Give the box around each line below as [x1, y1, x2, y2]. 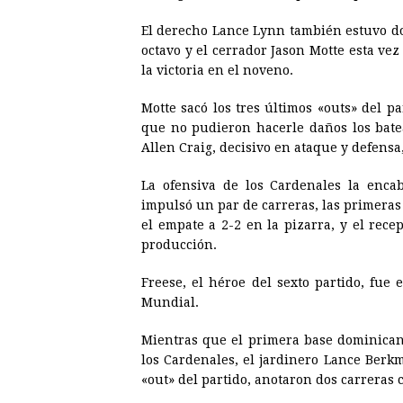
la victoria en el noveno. [141, 62, 293, 77]
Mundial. [141, 294, 199, 309]
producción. [141, 237, 217, 252]
